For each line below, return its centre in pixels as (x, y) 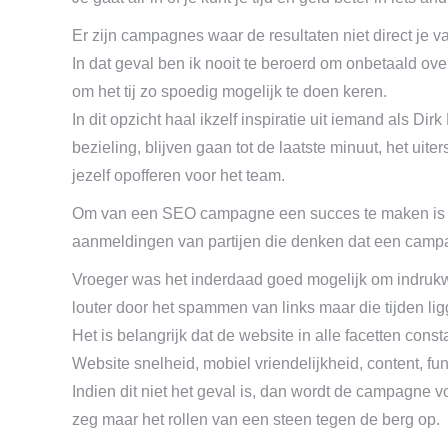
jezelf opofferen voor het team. (178, 175)
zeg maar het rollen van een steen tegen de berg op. (256, 419)
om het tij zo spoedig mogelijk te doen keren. (229, 91)
